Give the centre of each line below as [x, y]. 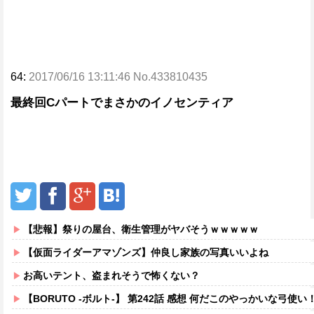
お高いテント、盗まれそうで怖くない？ [111, 275]
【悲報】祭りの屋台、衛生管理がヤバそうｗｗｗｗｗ [141, 229]
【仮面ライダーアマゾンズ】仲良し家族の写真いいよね [146, 252]
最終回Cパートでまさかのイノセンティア [122, 103]
